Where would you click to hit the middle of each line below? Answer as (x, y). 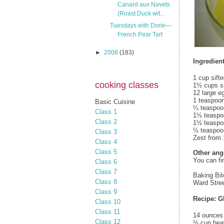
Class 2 (106, 121)
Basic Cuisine (115, 101)
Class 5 (106, 151)
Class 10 (108, 201)
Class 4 (106, 141)
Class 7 (106, 171)
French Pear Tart (140, 34)
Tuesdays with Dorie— (140, 25)
